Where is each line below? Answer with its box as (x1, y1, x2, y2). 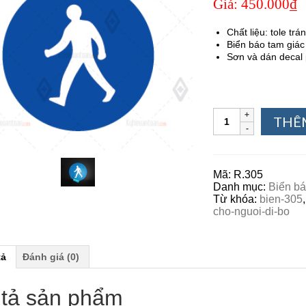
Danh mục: (213, 180, 269, 193)
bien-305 (260, 193, 303, 205)
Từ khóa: (213, 193, 260, 205)
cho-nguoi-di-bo (213, 205, 290, 217)
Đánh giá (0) (22, 251, 79, 262)
